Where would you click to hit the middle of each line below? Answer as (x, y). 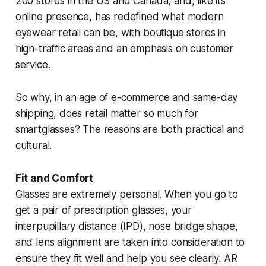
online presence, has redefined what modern (119, 16)
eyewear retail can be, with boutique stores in (120, 32)
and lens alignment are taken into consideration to (130, 242)
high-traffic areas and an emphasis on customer (124, 48)
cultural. (34, 145)
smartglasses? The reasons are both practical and (130, 129)
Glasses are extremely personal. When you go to (126, 194)
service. (33, 64)
